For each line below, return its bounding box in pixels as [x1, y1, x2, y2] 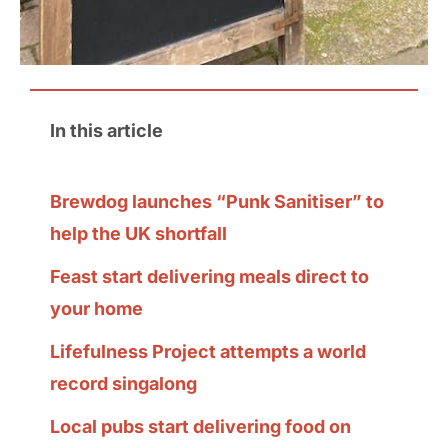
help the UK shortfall [49, 223, 227, 244]
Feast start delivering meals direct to [49, 266, 369, 287]
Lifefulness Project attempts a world [49, 341, 366, 362]
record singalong [49, 373, 197, 394]
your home [49, 298, 143, 319]
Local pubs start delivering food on [49, 416, 351, 437]
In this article [49, 120, 163, 141]
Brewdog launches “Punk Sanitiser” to [49, 191, 384, 212]
